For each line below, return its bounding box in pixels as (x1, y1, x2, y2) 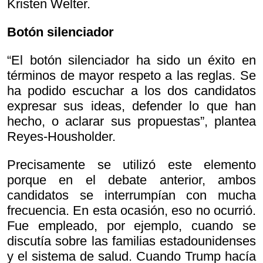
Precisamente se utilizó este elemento (7, 157, 256, 173)
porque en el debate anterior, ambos (7, 173, 256, 188)
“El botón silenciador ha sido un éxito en (7, 53, 256, 68)
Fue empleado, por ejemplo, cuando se (7, 218, 256, 234)
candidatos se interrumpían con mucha (7, 188, 256, 203)
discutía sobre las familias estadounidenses (7, 234, 256, 249)
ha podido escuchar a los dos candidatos (7, 83, 256, 99)
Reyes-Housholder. (7, 129, 116, 144)
